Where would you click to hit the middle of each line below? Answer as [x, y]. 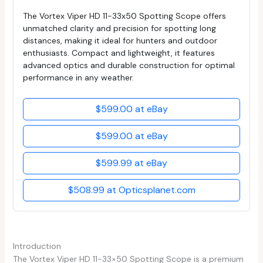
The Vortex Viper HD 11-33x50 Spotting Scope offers [124, 16]
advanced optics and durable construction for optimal [129, 65]
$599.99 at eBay [131, 163]
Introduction [37, 246]
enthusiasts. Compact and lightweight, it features [119, 53]
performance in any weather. [78, 77]
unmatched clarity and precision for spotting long [119, 28]
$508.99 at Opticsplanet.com [131, 190]
